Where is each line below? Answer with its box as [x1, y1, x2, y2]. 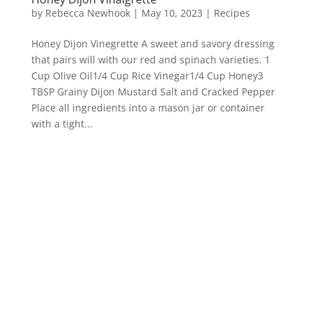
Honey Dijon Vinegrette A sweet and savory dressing [31, 37, 274, 51]
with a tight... [31, 117, 93, 131]
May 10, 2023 [141, 6, 203, 20]
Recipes [213, 6, 250, 20]
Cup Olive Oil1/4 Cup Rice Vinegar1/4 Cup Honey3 [31, 69, 263, 83]
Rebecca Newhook [45, 6, 130, 20]
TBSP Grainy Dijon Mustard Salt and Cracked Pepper [31, 85, 275, 99]
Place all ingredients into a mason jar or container [31, 101, 265, 115]
